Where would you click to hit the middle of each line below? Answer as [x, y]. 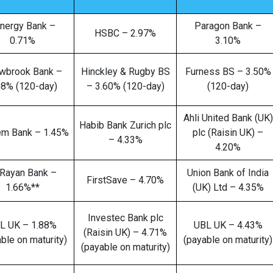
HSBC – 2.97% [125, 33]
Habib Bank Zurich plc [125, 125]
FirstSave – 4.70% [125, 180]
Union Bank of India [228, 173]
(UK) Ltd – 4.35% [228, 187]
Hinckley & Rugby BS [125, 72]
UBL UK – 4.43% [228, 225]
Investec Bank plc [125, 218]
